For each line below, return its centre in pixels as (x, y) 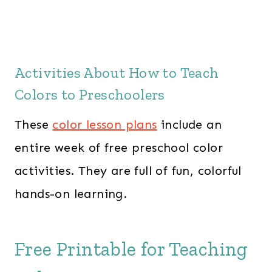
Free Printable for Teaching (131, 249)
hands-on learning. (71, 194)
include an (189, 125)
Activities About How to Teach (117, 73)
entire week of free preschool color (119, 148)
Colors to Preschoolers (90, 95)
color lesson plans (105, 125)
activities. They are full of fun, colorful (128, 171)
